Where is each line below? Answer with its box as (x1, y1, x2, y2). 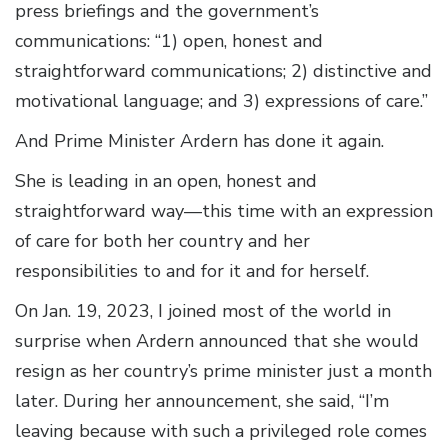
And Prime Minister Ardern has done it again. (15, 129, 389, 154)
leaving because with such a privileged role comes (15, 419, 427, 444)
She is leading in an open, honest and (15, 169, 317, 194)
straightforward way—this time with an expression (15, 199, 433, 224)
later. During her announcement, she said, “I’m (15, 389, 389, 414)
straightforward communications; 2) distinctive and (15, 59, 432, 84)
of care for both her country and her (15, 229, 310, 254)
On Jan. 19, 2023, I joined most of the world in (15, 299, 391, 324)
